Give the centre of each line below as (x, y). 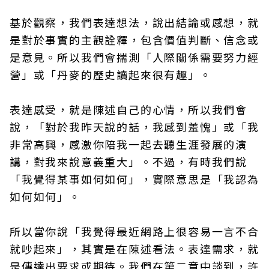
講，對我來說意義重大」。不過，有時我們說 (129, 162)
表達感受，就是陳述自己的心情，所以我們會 (128, 109)
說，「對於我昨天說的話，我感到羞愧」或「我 (134, 127)
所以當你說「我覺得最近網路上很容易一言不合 (134, 231)
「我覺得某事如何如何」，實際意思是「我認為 (134, 179)
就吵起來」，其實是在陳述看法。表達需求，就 (134, 249)
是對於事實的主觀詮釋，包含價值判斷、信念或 (134, 40)
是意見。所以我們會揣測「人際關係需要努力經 (134, 57)
